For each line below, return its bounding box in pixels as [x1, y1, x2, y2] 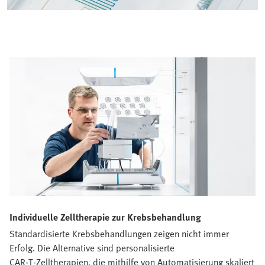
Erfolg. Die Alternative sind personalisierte [9, 240, 174, 255]
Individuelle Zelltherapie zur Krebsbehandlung [9, 209, 201, 224]
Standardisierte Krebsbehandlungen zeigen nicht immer [9, 226, 229, 241]
